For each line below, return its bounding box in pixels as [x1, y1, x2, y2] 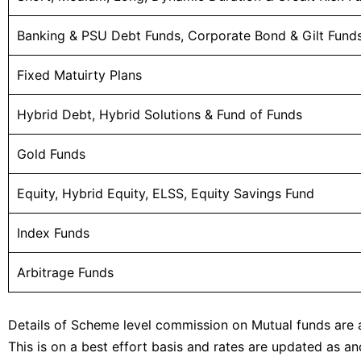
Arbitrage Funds [17, 264, 114, 281]
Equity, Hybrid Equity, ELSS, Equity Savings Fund [17, 185, 314, 202]
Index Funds [17, 225, 89, 242]
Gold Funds [17, 146, 85, 163]
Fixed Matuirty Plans [17, 67, 142, 84]
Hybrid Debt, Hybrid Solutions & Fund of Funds [17, 106, 302, 123]
